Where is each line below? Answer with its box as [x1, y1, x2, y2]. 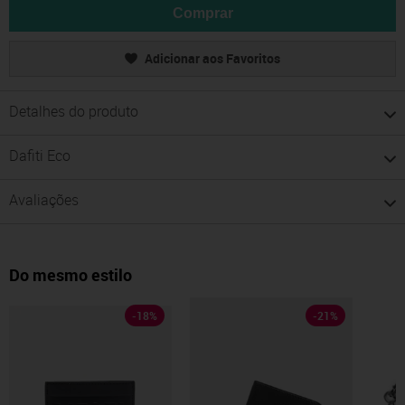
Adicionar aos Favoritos [145, 50, 280, 68]
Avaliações [9, 190, 79, 211]
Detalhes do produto [9, 101, 138, 122]
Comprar [172, 5, 233, 22]
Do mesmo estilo [9, 264, 132, 287]
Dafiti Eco [9, 146, 71, 166]
